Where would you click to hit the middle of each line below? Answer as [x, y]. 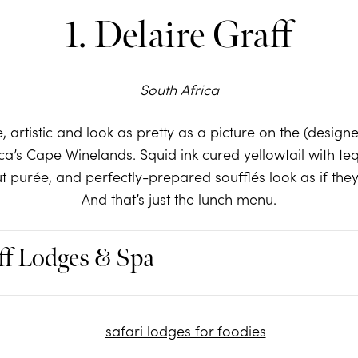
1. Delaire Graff [179, 36]
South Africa [179, 89]
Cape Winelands [79, 154]
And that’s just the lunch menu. [179, 199]
